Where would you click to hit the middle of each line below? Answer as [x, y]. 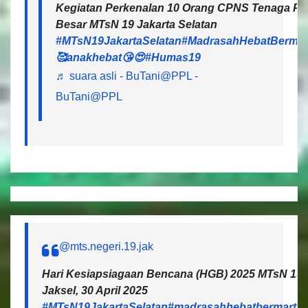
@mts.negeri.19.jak [106, 247]
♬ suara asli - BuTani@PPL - [127, 76]
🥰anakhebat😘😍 [100, 58]
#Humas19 [173, 58]
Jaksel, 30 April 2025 [95, 291]
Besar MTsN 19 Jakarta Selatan [136, 25]
